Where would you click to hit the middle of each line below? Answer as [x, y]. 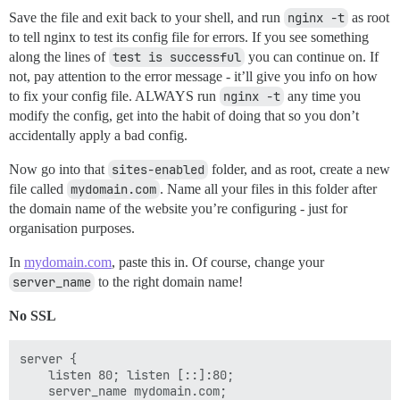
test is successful [177, 57]
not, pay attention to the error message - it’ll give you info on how [193, 76]
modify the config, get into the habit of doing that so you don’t [184, 115]
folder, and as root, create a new [299, 169]
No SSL [33, 315]
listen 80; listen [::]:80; [127, 375]
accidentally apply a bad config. [98, 135]
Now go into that [58, 169]
